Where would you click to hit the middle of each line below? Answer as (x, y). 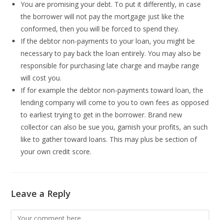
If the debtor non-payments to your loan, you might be (108, 41)
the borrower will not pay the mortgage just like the (103, 16)
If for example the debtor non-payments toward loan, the (112, 90)
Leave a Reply (41, 193)
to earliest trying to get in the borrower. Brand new (102, 115)
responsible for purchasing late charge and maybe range (110, 66)
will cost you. (41, 78)
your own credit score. (56, 151)
